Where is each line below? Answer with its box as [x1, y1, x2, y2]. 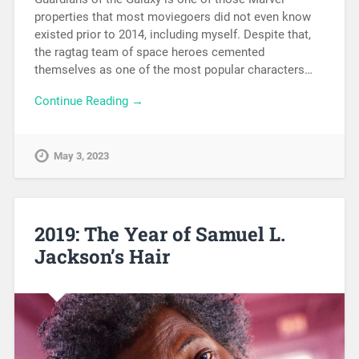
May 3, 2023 [53, 150, 109, 163]
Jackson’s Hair [34, 244, 170, 270]
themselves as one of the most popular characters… [34, 62, 313, 77]
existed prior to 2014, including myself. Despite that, [34, 26, 311, 42]
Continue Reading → [34, 93, 143, 108]
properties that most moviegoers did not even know [34, 9, 311, 24]
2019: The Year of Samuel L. [34, 221, 285, 248]
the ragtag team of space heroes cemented [34, 44, 264, 59]
